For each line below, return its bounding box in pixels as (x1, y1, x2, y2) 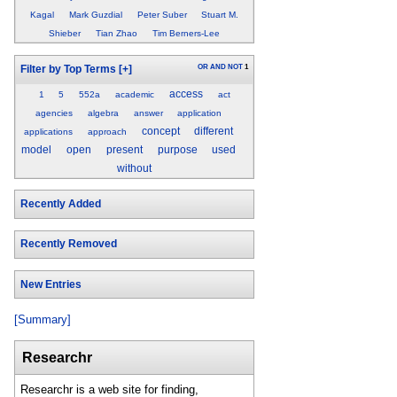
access (168, 88, 203, 99)
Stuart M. (201, 10, 239, 20)
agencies (35, 107, 73, 118)
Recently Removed (19, 238, 117, 250)
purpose (157, 144, 198, 155)
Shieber (49, 28, 82, 39)
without (117, 162, 152, 174)
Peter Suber (136, 10, 187, 20)
